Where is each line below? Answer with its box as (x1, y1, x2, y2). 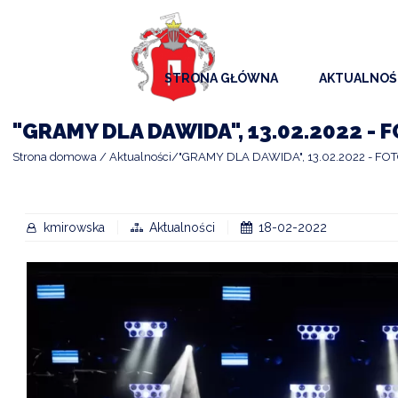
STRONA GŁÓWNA (163, 71, 278, 86)
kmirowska (44, 219, 105, 235)
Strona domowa (12, 149, 97, 163)
